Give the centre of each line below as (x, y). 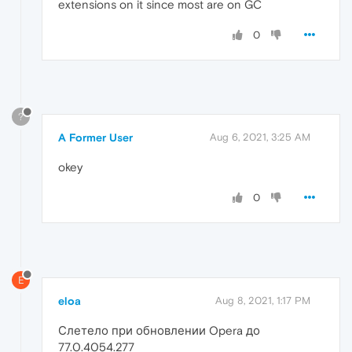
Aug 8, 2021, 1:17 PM (263, 301)
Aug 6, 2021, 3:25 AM (260, 137)
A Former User (95, 138)
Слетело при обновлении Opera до (159, 331)
